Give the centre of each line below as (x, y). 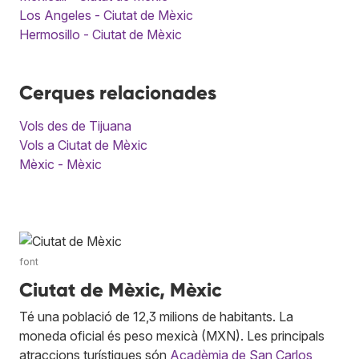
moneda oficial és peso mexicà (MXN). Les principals (172, 335)
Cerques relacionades (118, 92)
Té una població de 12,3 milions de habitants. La (156, 316)
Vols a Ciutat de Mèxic (83, 145)
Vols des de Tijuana (75, 125)
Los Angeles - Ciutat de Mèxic (106, 15)
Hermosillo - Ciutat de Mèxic (101, 34)
